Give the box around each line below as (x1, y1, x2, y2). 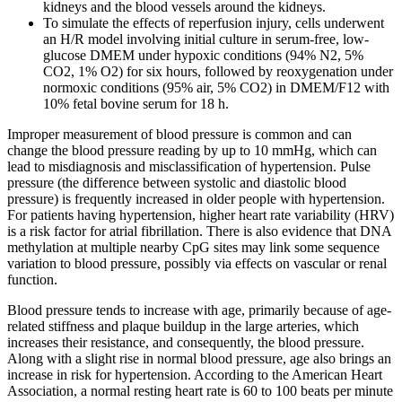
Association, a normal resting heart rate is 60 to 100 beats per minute (7, 383, 393, 399)
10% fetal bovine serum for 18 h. (43, 96, 229, 112)
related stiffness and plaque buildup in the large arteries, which (7, 319, 359, 335)
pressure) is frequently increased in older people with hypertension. (7, 191, 385, 207)
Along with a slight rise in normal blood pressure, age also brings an (7, 351, 391, 367)
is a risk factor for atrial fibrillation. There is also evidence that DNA (7, 223, 391, 240)
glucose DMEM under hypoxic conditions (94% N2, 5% (43, 48, 363, 64)
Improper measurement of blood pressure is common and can (7, 127, 352, 143)
